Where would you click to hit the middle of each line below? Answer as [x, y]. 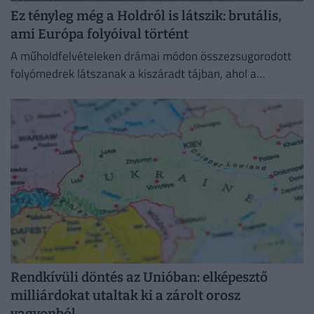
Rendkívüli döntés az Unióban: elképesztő [139, 278]
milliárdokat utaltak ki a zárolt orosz [125, 296]
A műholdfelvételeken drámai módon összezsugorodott [151, 56]
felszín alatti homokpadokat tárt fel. [102, 109]
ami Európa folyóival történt [100, 34]
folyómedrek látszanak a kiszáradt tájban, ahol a [134, 74]
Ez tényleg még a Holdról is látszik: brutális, [146, 15]
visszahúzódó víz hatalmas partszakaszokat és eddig [145, 91]
